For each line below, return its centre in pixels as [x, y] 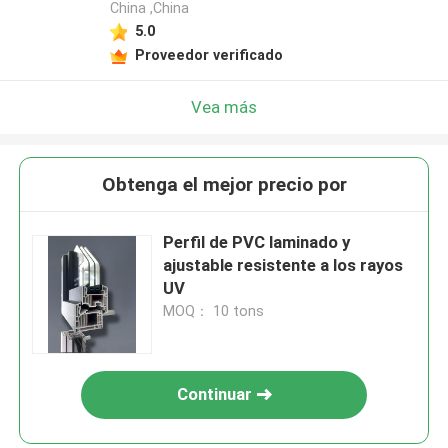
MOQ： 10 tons [214, 311]
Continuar [214, 394]
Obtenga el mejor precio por [224, 185]
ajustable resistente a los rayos [283, 265]
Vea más [224, 106]
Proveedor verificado [208, 54]
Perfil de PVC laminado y [257, 242]
